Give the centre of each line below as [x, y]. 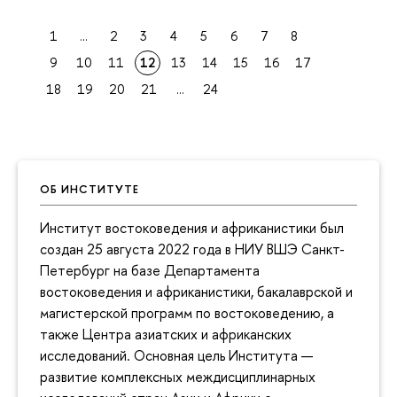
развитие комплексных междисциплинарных [178, 377]
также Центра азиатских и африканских [166, 335]
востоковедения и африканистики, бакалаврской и [196, 292]
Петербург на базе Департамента [150, 271]
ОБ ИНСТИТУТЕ [90, 189]
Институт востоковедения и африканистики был [192, 228]
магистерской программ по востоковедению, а [187, 313]
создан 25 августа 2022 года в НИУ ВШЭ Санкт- [192, 249]
